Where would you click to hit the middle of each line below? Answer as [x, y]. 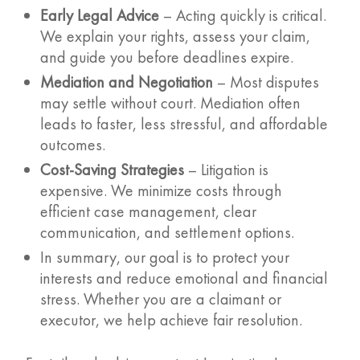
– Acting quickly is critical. [243, 16]
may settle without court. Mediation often [171, 103]
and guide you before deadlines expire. [167, 57]
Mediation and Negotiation [127, 82]
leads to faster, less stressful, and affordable [184, 124]
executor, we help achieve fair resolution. [172, 320]
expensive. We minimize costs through [162, 191]
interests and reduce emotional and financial [184, 278]
